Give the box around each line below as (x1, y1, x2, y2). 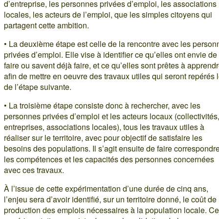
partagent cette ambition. (4, 19, 89, 31)
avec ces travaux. (4, 164, 64, 175)
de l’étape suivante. (4, 81, 71, 92)
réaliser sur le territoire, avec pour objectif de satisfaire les (4, 131, 202, 143)
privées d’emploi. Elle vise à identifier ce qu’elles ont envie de (4, 48, 217, 60)
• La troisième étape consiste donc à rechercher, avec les (4, 99, 200, 111)
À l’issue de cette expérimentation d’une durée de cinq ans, (4, 182, 208, 194)
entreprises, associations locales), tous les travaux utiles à (4, 121, 204, 132)
